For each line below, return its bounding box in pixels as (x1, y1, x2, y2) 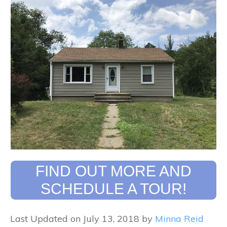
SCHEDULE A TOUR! (41, 180, 186, 198)
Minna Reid (155, 212, 204, 224)
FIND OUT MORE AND (35, 163, 192, 180)
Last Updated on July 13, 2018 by (10, 212, 155, 224)
